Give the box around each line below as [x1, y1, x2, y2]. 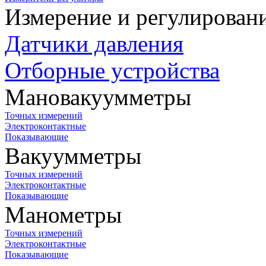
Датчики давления [5, 30, 183, 56]
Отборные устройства [5, 57, 220, 83]
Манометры [5, 201, 122, 227]
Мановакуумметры [5, 84, 191, 110]
